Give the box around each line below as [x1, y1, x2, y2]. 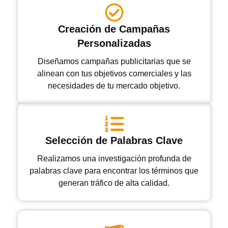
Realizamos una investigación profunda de [37, 154, 191, 163]
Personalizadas [77, 38, 151, 49]
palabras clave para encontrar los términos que [30, 166, 198, 176]
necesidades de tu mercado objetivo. [48, 81, 180, 91]
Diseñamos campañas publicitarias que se [37, 57, 191, 66]
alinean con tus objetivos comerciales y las [37, 69, 191, 78]
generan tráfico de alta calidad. [59, 179, 169, 188]
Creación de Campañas [58, 23, 170, 35]
